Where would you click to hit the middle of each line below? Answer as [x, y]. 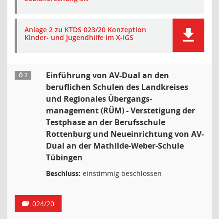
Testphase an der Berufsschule [106, 122]
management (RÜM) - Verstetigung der [120, 110]
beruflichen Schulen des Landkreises [117, 87]
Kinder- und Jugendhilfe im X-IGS [79, 37]
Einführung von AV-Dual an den [108, 75]
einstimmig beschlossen [121, 173]
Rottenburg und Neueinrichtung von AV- [125, 134]
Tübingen [64, 157]
